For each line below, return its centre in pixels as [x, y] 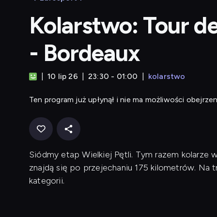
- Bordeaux [85, 53]
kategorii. [47, 181]
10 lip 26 [63, 76]
